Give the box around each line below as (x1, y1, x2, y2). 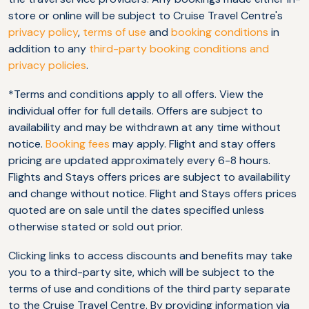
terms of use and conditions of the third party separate (8, 281, 290, 297)
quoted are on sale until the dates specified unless (8, 203, 264, 218)
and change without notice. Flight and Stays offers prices (8, 186, 297, 201)
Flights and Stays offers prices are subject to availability (8, 170, 290, 185)
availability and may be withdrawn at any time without (8, 120, 281, 135)
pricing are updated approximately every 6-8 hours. (8, 153, 270, 168)
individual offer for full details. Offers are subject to (8, 103, 263, 119)
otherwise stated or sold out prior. (8, 219, 183, 235)
